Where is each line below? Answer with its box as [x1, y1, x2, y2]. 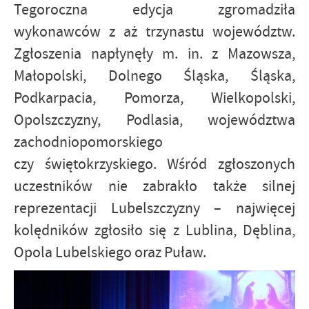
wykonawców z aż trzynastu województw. [14, 22, 295, 41]
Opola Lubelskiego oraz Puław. [14, 243, 206, 262]
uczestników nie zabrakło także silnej [14, 177, 295, 196]
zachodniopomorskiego [14, 132, 163, 152]
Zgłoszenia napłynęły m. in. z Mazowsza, [14, 44, 295, 63]
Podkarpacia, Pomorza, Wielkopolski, [14, 88, 295, 108]
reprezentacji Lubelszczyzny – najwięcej [14, 199, 295, 218]
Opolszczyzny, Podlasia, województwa [14, 110, 295, 130]
